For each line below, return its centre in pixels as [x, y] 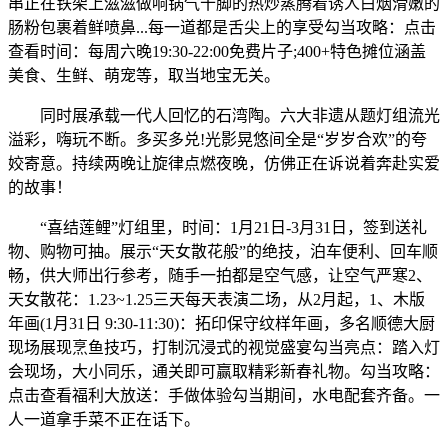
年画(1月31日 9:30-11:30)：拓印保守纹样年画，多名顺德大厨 [221, 323]
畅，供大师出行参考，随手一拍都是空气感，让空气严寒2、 [220, 275]
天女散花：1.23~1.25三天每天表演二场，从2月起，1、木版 [216, 299]
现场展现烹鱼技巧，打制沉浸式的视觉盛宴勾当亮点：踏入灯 [224, 347]
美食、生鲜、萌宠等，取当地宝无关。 [144, 75]
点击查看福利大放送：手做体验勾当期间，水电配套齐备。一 [224, 395]
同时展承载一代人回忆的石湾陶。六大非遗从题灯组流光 [224, 115]
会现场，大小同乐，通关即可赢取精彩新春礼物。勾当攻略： [224, 371]
